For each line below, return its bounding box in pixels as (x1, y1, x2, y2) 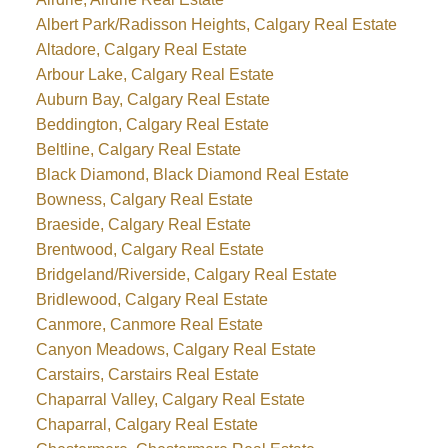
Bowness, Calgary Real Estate (35, 190, 253, 208)
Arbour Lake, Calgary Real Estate (35, 65, 274, 83)
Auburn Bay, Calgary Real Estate (35, 90, 270, 108)
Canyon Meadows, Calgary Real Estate (35, 340, 316, 358)
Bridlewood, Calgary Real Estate (35, 290, 268, 308)
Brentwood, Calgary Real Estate (35, 240, 264, 258)
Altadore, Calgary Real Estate (35, 40, 247, 58)
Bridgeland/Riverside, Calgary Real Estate (35, 265, 337, 283)
